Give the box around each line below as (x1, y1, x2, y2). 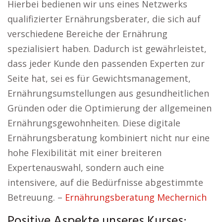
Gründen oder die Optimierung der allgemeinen (7, 102, 212, 114)
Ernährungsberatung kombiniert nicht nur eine (7, 132, 210, 144)
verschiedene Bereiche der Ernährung (7, 28, 167, 40)
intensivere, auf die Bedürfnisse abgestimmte (7, 176, 203, 188)
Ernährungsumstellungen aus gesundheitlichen (7, 87, 209, 99)
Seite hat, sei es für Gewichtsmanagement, (7, 72, 191, 84)
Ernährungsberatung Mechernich (65, 191, 207, 203)
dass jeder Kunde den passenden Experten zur (7, 57, 205, 69)
